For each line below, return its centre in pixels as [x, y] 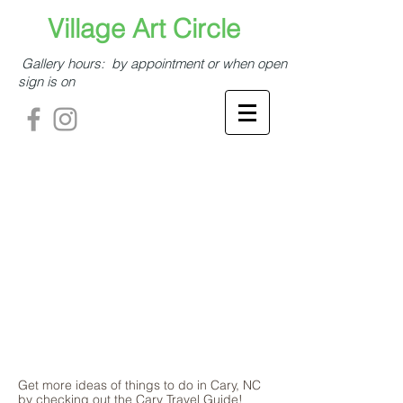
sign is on [46, 81]
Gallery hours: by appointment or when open [152, 63]
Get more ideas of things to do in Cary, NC [139, 385]
